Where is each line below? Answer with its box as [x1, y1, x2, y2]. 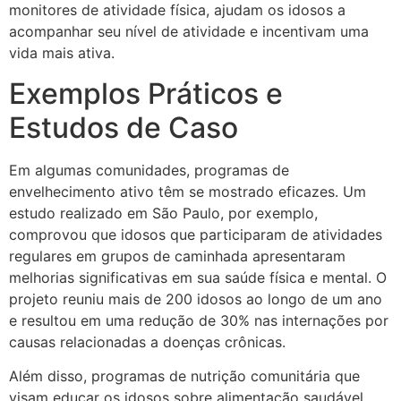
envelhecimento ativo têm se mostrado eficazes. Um [9, 182, 366, 200]
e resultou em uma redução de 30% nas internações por [9, 311, 388, 329]
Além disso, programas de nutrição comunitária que [9, 366, 360, 385]
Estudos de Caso [9, 109, 238, 145]
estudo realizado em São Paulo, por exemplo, [9, 203, 318, 222]
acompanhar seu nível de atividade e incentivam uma [9, 22, 369, 41]
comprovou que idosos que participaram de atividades [9, 225, 382, 243]
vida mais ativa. [9, 44, 115, 63]
